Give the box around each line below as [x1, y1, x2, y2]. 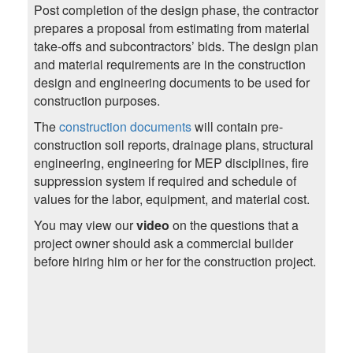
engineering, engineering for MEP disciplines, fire [33, 154, 309, 173]
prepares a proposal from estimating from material [33, 19, 310, 38]
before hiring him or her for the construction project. [33, 252, 316, 271]
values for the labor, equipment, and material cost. [33, 190, 310, 209]
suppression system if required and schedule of [33, 172, 296, 191]
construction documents [58, 117, 191, 136]
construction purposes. [33, 91, 160, 110]
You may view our [33, 216, 136, 235]
